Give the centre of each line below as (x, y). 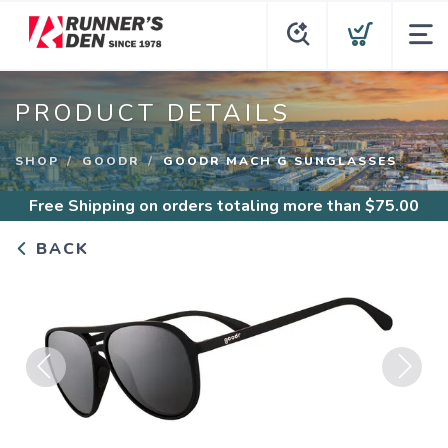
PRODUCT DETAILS (153, 113)
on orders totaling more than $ (255, 206)
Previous (57, 399)
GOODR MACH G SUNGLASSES (280, 161)
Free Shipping (82, 206)
